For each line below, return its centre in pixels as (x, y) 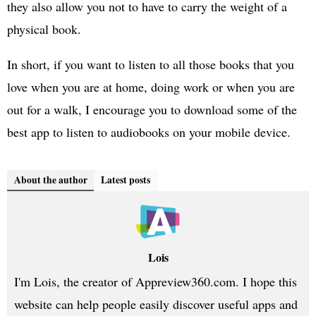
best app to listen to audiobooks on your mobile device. (149, 132)
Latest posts (126, 180)
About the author (51, 180)
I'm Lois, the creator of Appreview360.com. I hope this (156, 281)
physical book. (44, 29)
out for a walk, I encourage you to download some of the (152, 109)
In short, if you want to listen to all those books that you (151, 64)
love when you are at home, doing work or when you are (151, 86)
